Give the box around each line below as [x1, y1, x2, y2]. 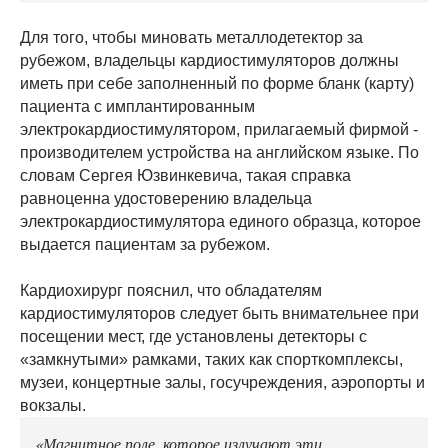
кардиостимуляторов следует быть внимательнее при [20, 305, 419, 323]
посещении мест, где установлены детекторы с [20, 328, 367, 346]
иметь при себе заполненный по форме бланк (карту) [20, 75, 414, 93]
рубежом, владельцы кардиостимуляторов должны [20, 52, 399, 70]
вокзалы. [20, 397, 86, 415]
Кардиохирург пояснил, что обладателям [20, 282, 322, 300]
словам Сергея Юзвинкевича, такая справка [20, 167, 351, 185]
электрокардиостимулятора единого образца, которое [20, 213, 421, 231]
